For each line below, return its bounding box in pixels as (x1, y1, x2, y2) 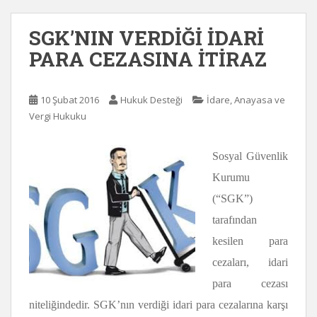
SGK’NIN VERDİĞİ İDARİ (29, 25, 264, 51)
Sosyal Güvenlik (212, 150, 288, 162)
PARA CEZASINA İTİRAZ (29, 46, 267, 72)
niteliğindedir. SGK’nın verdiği (29, 299, 169, 311)
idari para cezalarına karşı (173, 299, 288, 311)
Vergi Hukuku (29, 110, 86, 122)
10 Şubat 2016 (40, 93, 99, 106)
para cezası (212, 277, 288, 289)
